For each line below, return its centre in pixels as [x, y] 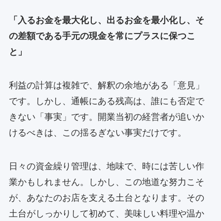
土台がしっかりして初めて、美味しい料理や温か [106, 213]
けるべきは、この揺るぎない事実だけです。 [97, 132]
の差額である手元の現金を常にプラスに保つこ [102, 36]
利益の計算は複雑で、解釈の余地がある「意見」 [106, 85]
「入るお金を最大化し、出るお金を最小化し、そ [106, 20]
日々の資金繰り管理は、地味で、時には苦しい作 [106, 166]
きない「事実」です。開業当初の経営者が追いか [106, 117]
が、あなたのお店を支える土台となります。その [106, 198]
